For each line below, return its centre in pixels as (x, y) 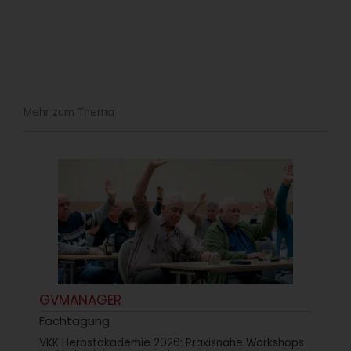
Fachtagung (74, 321)
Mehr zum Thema (69, 113)
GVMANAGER (80, 300)
